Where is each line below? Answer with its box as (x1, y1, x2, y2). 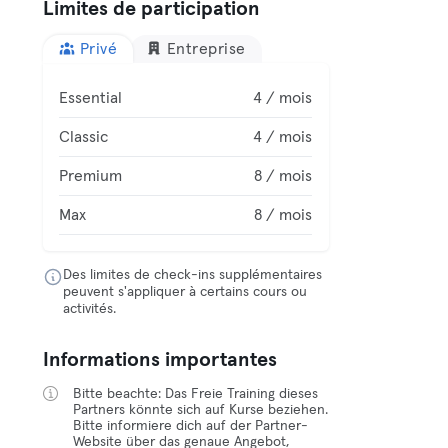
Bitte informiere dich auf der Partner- (73, 419, 309, 433)
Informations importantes (43, 350, 278, 370)
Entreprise (166, 41, 246, 57)
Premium (59, 168, 123, 184)
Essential (59, 90, 123, 106)
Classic (59, 129, 109, 145)
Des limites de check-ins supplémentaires (63, 268, 323, 282)
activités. (63, 302, 117, 316)
